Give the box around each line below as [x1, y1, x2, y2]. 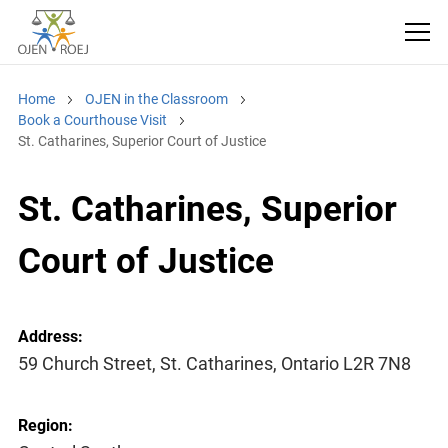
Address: [17, 327, 83, 347]
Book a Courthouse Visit [17, 112, 167, 128]
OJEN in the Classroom [84, 91, 228, 107]
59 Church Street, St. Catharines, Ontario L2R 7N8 [17, 353, 411, 375]
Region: [17, 415, 73, 435]
